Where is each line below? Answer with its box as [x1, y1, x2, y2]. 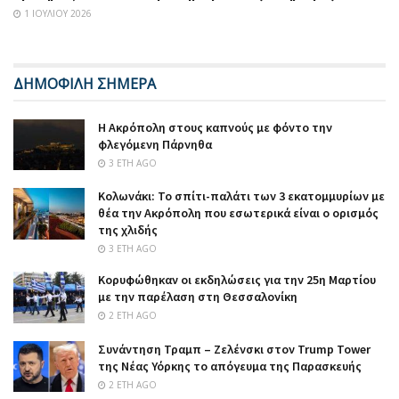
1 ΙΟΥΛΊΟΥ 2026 [21, 7, 92, 20]
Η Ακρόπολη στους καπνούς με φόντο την [98, 119, 332, 136]
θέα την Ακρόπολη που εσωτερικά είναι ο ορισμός [98, 205, 379, 222]
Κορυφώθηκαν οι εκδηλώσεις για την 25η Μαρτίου [98, 272, 376, 289]
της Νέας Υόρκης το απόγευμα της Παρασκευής [98, 357, 362, 374]
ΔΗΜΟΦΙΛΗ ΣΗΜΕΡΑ [13, 74, 156, 94]
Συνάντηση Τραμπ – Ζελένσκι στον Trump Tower [98, 340, 370, 357]
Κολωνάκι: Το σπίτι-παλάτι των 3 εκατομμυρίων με [98, 188, 385, 205]
